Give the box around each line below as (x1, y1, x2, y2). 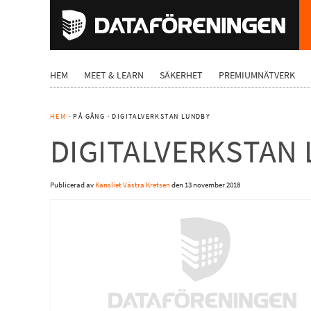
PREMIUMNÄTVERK (219, 69, 295, 82)
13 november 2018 (185, 180, 240, 190)
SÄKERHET (160, 69, 203, 82)
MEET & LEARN (84, 69, 144, 82)
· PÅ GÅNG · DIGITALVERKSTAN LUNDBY (66, 112, 211, 121)
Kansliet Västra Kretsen (95, 180, 170, 190)
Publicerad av (50, 180, 95, 190)
